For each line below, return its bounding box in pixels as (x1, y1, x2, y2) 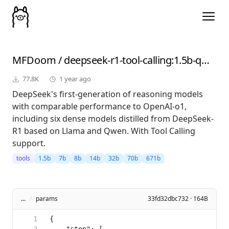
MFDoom (12, 53, 56, 67)
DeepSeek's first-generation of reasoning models (12, 88, 203, 100)
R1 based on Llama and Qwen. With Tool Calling (12, 125, 195, 137)
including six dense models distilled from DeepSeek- (12, 113, 214, 125)
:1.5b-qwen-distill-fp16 (171, 53, 201, 67)
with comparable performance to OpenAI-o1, (12, 101, 187, 112)
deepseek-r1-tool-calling (64, 53, 171, 67)
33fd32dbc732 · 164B (148, 194, 208, 203)
